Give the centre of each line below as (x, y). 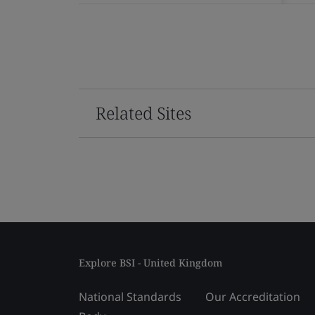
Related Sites (143, 112)
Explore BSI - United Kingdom (150, 262)
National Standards (130, 296)
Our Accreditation (253, 296)
